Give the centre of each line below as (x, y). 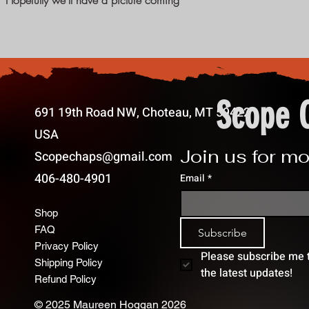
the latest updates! (247, 273)
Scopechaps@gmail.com (103, 157)
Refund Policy (66, 279)
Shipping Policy (69, 262)
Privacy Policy (67, 246)
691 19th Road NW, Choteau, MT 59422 (142, 113)
